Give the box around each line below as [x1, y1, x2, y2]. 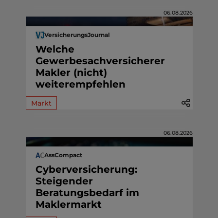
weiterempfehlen [35, 78, 126, 90]
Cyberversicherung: [35, 163, 137, 175]
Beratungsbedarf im [35, 186, 139, 199]
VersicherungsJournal [44, 31, 110, 39]
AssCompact [44, 151, 82, 159]
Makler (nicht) [35, 66, 107, 78]
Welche [35, 43, 74, 55]
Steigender [35, 175, 93, 187]
